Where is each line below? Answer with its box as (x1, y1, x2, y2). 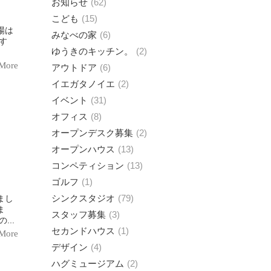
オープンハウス (51, 143, 115, 154)
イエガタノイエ (51, 78, 115, 89)
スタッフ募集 (51, 209, 106, 220)
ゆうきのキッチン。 (51, 45, 133, 56)
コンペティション (51, 160, 124, 171)
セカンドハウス (51, 225, 115, 236)
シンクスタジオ (51, 192, 115, 203)
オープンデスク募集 (51, 127, 133, 138)
